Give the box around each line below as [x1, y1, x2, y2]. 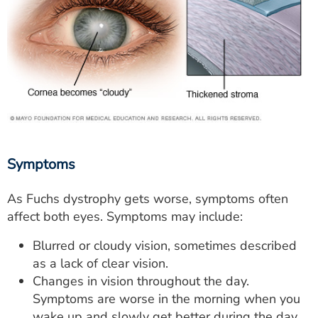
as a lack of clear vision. [33, 254, 168, 272]
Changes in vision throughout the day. [33, 272, 249, 290]
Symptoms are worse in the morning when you [33, 290, 300, 307]
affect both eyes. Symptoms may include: [7, 207, 243, 225]
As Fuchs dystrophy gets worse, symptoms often [7, 190, 288, 207]
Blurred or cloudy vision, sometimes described [33, 236, 297, 254]
